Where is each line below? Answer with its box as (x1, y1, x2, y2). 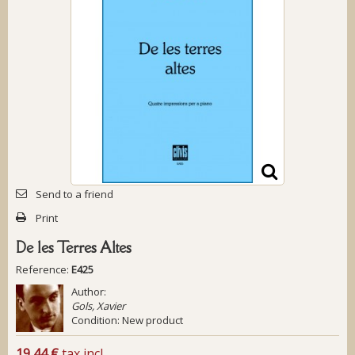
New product (122, 312, 183, 327)
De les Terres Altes (16, 237, 132, 257)
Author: (71, 284, 106, 299)
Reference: (16, 261, 69, 277)
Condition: (71, 312, 120, 327)
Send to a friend (36, 186, 113, 201)
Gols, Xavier (71, 298, 125, 313)
